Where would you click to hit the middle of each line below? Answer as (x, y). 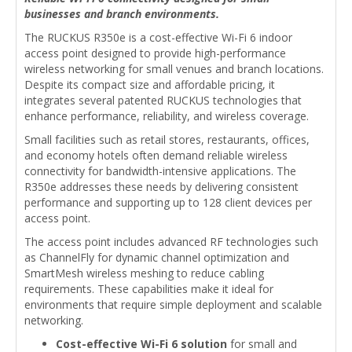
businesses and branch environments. (122, 14)
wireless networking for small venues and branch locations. (174, 69)
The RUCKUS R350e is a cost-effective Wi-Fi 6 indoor (158, 37)
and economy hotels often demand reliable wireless (156, 155)
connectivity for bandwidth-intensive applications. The (160, 171)
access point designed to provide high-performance (155, 53)
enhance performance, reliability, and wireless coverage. (167, 116)
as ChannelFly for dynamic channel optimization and (157, 257)
